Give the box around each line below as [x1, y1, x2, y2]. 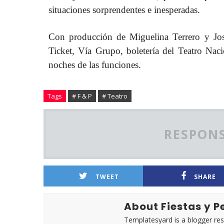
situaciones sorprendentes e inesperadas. [48, 4, 200, 15]
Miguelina [129, 31, 169, 42]
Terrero [172, 31, 200, 42]
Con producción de [48, 31, 130, 42]
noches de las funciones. [48, 59, 141, 70]
